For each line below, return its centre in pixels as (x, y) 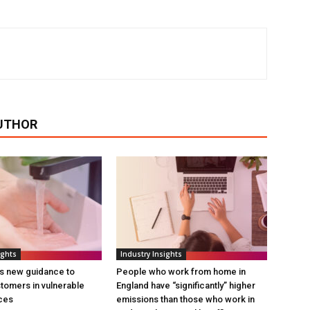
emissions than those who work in (185, 299)
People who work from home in (181, 272)
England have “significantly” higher (186, 285)
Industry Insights (151, 254)
